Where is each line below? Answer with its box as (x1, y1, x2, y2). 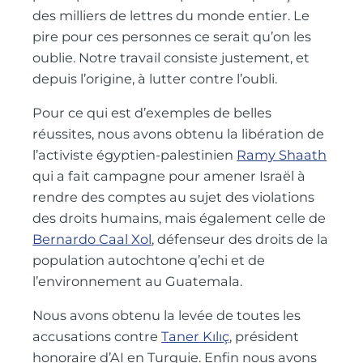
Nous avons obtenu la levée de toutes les (32, 307, 301, 324)
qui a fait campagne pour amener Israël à (32, 168, 306, 185)
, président (229, 328, 300, 345)
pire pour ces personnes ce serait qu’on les (32, 28, 312, 45)
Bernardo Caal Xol (32, 231, 152, 248)
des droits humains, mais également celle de (32, 210, 327, 227)
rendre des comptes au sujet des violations (32, 189, 315, 206)
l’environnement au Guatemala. (32, 273, 243, 290)
